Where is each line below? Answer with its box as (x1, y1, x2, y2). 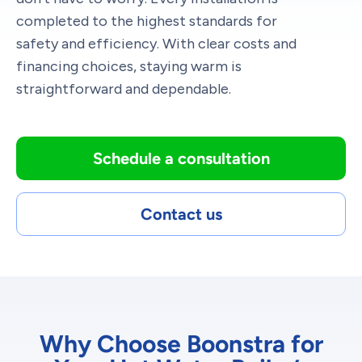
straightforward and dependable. (16, 79, 231, 98)
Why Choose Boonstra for (39, 328, 323, 359)
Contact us (140, 204, 222, 224)
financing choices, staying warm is (16, 57, 242, 75)
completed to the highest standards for (16, 11, 277, 30)
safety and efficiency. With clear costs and (16, 34, 297, 53)
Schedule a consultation (92, 148, 270, 168)
